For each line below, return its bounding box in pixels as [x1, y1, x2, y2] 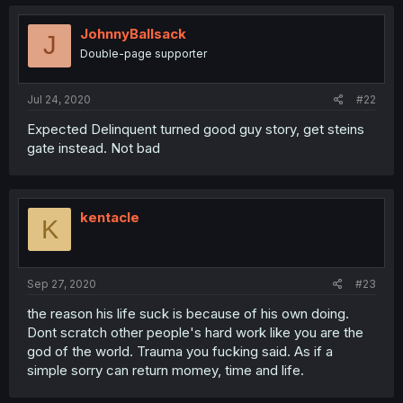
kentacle [80, 209, 139, 226]
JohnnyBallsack [80, 24, 186, 42]
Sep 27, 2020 [27, 276, 96, 291]
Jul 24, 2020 [27, 93, 91, 106]
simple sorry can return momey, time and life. [27, 361, 304, 379]
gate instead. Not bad [27, 139, 160, 157]
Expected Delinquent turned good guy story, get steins [27, 121, 364, 138]
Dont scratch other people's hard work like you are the [27, 323, 363, 341]
